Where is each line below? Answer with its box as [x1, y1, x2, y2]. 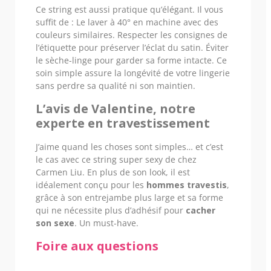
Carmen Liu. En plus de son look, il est [36, 166, 190, 178]
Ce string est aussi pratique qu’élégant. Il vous [36, 3, 223, 15]
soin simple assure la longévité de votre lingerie [36, 67, 230, 79]
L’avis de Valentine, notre [36, 100, 195, 117]
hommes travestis [146, 178, 227, 191]
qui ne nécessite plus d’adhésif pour [36, 204, 186, 216]
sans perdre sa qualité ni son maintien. [36, 79, 195, 91]
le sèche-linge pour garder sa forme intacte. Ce [36, 54, 227, 66]
